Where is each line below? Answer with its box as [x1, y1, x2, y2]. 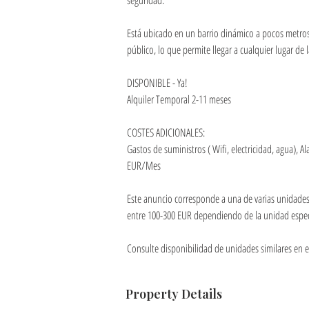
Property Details [126, 286, 222, 302]
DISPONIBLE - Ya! [127, 75, 188, 90]
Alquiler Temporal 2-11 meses [127, 92, 231, 107]
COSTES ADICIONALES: [127, 125, 205, 140]
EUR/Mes [127, 158, 161, 173]
